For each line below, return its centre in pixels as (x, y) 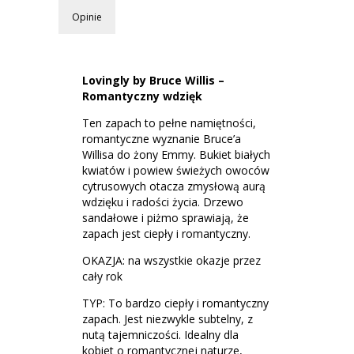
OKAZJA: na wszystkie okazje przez (171, 260)
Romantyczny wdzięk (142, 96)
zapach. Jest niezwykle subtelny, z (168, 319)
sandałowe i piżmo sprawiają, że (166, 218)
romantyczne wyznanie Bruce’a (162, 139)
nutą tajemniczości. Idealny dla (160, 335)
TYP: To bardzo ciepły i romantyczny (175, 303)
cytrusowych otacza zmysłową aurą (174, 186)
